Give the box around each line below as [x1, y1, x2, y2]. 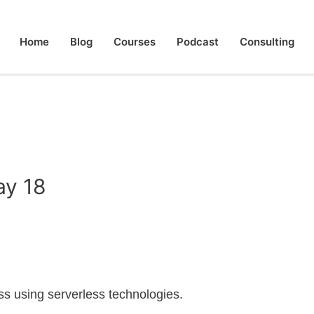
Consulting [240, 35, 294, 48]
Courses [114, 35, 156, 48]
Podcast [177, 35, 219, 48]
